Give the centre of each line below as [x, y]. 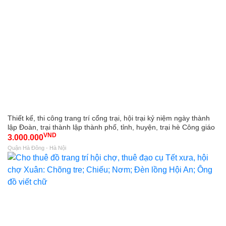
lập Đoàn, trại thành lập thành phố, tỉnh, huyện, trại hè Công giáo [111, 127]
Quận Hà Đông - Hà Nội [37, 148]
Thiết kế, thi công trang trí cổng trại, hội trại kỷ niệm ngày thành [109, 118]
